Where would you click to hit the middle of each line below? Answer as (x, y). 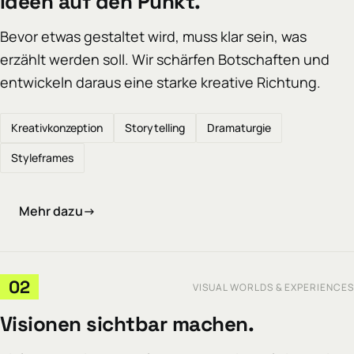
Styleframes (42, 158)
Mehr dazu (51, 211)
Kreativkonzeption (57, 128)
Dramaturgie (239, 128)
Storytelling (155, 128)
